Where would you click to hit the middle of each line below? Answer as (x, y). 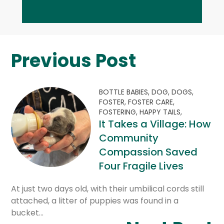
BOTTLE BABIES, (125, 92)
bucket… (27, 213)
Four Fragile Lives (141, 166)
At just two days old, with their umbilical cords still (108, 189)
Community (129, 138)
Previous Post (74, 61)
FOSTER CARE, (151, 102)
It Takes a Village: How (155, 124)
